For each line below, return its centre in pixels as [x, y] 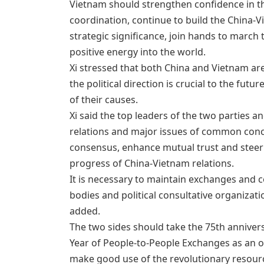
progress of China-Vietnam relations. [151, 163]
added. [85, 211]
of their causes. [103, 99]
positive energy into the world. [137, 52]
